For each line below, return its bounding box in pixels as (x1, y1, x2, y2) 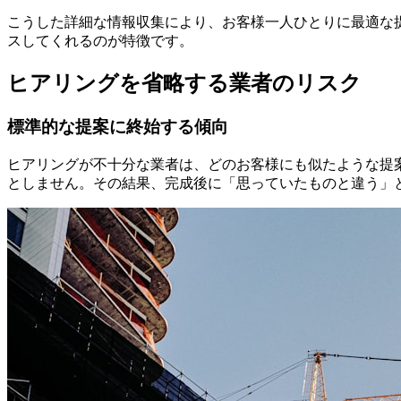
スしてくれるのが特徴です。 (7, 32, 193, 48)
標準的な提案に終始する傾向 (7, 116, 228, 136)
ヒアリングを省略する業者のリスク (7, 71, 362, 95)
